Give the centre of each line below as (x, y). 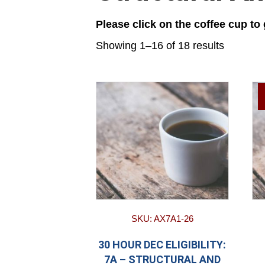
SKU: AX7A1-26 (162, 219)
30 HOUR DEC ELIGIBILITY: (162, 245)
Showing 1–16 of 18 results (160, 46)
